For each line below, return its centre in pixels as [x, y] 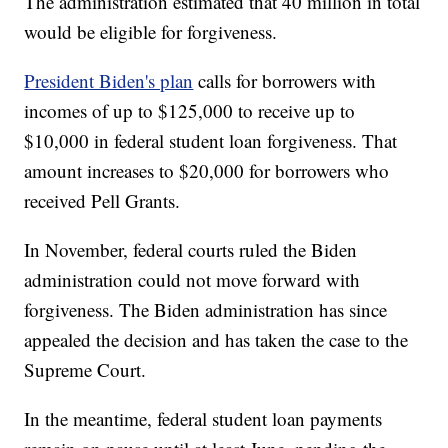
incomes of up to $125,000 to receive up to [190, 111]
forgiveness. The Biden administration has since [206, 310]
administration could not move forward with [192, 280]
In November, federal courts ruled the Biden [191, 250]
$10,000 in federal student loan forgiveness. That [211, 141]
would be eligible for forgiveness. [151, 32]
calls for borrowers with [285, 81]
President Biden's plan [109, 81]
